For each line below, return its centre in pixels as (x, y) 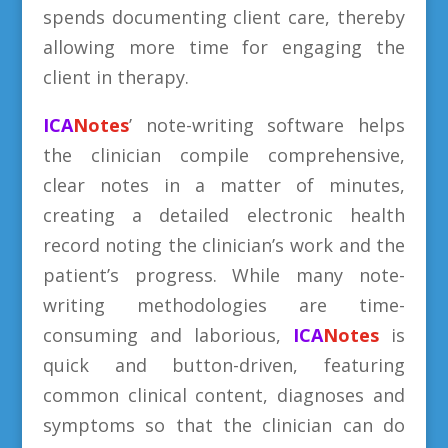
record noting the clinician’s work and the (224, 245)
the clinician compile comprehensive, (224, 155)
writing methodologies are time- (224, 305)
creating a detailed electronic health (224, 215)
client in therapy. (115, 77)
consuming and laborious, (168, 335)
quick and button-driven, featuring (224, 365)
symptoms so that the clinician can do (224, 425)
